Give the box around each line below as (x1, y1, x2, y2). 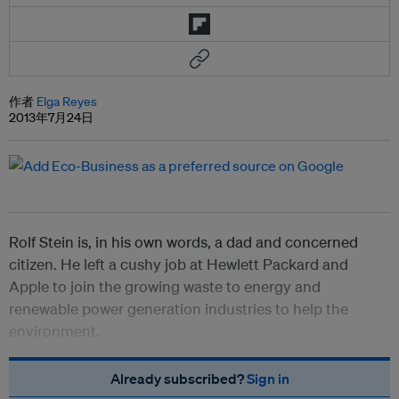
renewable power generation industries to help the (9, 299, 348, 319)
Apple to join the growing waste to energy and (9, 277, 321, 297)
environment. (9, 322, 103, 341)
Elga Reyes (37, 94, 97, 110)
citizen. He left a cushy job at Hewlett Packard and (9, 255, 348, 274)
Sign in (246, 370, 289, 388)
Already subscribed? (110, 370, 247, 388)
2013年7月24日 (9, 110, 94, 126)
